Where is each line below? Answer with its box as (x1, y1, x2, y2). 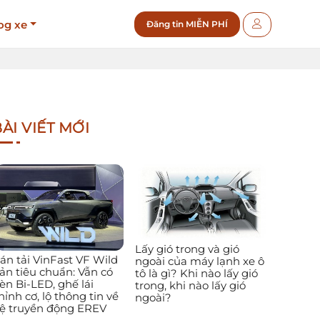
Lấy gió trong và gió (134, 242, 239, 256)
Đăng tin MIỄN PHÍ (146, 19, 228, 29)
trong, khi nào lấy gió (134, 279, 246, 293)
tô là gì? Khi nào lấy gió (134, 266, 258, 281)
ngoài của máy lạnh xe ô (134, 254, 264, 269)
